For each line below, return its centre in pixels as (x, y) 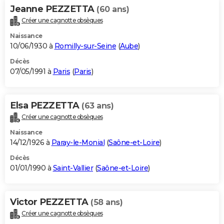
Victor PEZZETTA (50, 202)
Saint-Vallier (73, 168)
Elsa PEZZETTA (46, 106)
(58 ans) (106, 202)
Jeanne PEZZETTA (53, 9)
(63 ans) (97, 106)
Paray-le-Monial (78, 143)
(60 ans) (113, 9)
